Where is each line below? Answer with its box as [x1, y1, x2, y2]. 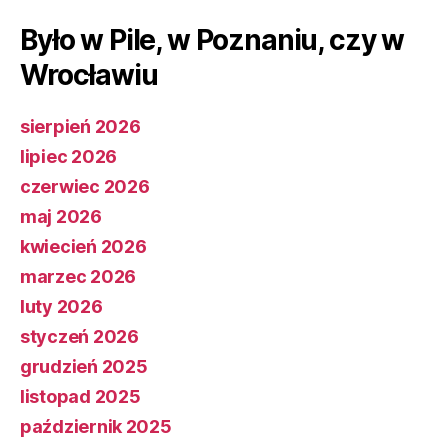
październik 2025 [20, 415, 172, 437]
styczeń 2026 [20, 325, 139, 347]
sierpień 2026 [20, 115, 141, 137]
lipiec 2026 [20, 145, 118, 167]
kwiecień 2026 [20, 235, 147, 257]
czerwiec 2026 [20, 175, 150, 197]
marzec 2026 [20, 265, 137, 287]
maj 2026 [20, 205, 102, 227]
